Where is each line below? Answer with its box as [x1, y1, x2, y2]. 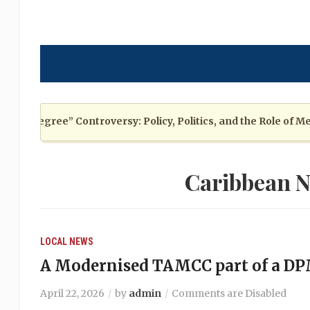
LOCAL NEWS [39, 236, 93, 247]
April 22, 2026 [39, 287, 104, 300]
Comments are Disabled [171, 287, 286, 300]
